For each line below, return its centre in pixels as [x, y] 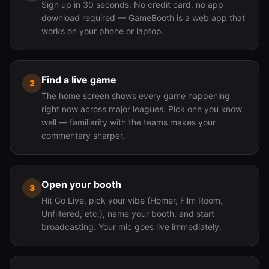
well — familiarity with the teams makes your [128, 122]
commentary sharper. [83, 135]
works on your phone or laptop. [103, 31]
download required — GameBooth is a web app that [143, 18]
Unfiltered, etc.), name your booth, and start [128, 213]
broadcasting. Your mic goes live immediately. [131, 227]
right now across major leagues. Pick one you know [142, 109]
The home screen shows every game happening [136, 96]
